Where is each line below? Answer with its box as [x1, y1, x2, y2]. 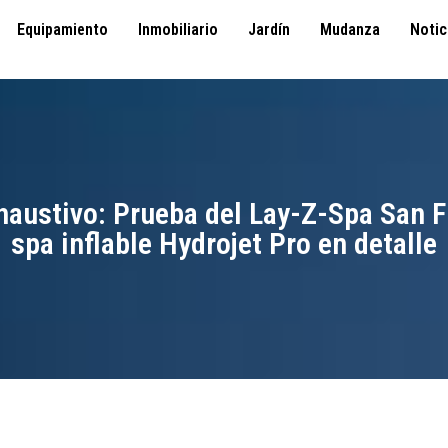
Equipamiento [17, 20, 108, 39]
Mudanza [320, 20, 380, 39]
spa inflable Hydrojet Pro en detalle [11, 225, 437, 261]
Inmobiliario [138, 20, 218, 39]
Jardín [248, 20, 290, 39]
